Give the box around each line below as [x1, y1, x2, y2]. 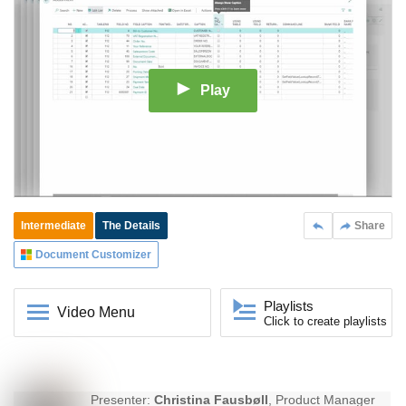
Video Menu [57, 304, 135, 321]
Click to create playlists [264, 314, 387, 329]
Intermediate [21, 219, 86, 233]
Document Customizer [35, 248, 151, 262]
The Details [102, 219, 160, 233]
